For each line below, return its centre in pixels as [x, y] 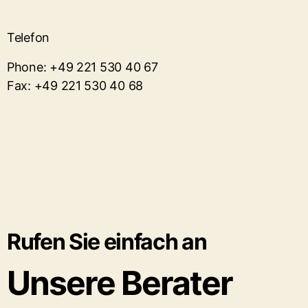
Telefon [29, 37]
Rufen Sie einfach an [107, 242]
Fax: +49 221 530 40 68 [75, 86]
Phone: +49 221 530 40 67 [82, 67]
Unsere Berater [120, 283]
